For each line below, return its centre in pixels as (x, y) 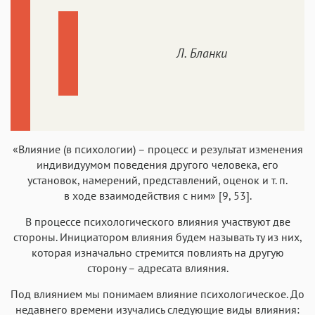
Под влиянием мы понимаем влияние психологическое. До (157, 294)
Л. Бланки (202, 53)
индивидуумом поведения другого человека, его (157, 164)
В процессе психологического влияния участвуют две (157, 221)
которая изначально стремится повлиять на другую (157, 252)
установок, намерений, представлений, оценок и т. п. (157, 180)
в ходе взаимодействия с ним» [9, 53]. (157, 195)
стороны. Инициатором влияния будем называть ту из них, (157, 237)
